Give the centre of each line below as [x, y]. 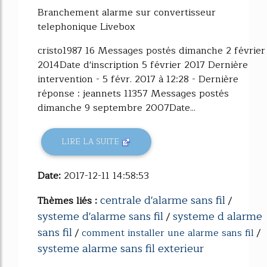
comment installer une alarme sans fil [168, 233]
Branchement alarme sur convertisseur [127, 12]
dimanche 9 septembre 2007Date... [117, 108]
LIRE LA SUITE [92, 142]
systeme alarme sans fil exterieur [121, 248]
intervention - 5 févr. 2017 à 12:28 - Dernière [138, 79]
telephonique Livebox [86, 27]
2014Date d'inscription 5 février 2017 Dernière [143, 65]
